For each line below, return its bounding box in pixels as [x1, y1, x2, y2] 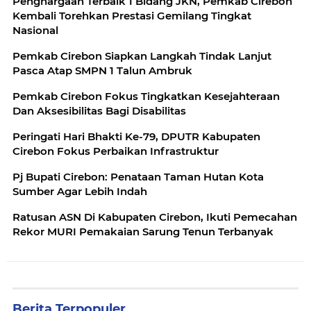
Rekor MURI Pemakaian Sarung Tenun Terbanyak [12, 225, 274, 239]
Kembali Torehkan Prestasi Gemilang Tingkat [12, 9, 251, 23]
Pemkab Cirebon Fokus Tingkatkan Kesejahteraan [12, 90, 280, 103]
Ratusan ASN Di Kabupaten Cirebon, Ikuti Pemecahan [12, 210, 297, 224]
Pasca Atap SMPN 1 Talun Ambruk [12, 64, 192, 78]
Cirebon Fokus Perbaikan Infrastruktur [12, 144, 219, 158]
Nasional [12, 24, 58, 37]
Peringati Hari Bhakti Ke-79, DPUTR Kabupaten [12, 130, 260, 144]
